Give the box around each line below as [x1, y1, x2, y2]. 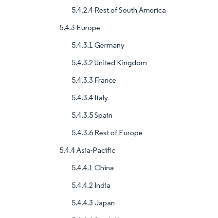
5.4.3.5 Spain [72, 110, 112, 120]
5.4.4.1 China [72, 163, 114, 173]
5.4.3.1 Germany [72, 40, 125, 50]
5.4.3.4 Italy [72, 93, 108, 103]
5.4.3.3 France [72, 75, 116, 85]
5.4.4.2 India [72, 181, 110, 190]
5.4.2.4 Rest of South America [72, 5, 166, 15]
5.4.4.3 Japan [72, 198, 115, 208]
